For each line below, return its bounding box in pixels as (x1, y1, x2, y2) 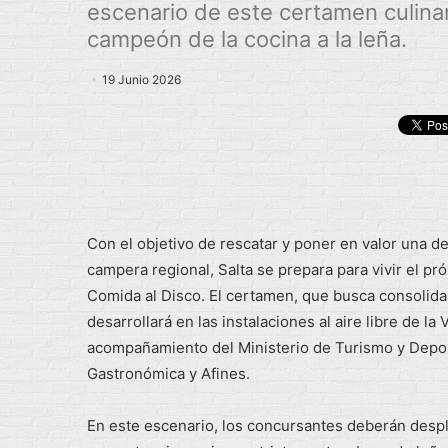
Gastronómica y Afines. (87, 363, 250, 383)
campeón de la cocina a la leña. (87, 26, 407, 53)
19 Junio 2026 (102, 72, 181, 88)
